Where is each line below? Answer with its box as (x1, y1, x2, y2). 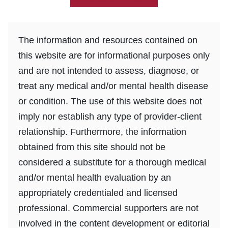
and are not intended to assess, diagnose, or (18, 65, 199, 76)
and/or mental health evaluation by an (18, 172, 171, 183)
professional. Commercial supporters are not (18, 203, 198, 213)
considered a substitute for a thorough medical (18, 157, 206, 167)
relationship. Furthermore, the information (18, 126, 186, 137)
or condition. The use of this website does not (18, 96, 202, 106)
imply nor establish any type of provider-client (18, 111, 202, 122)
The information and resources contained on (18, 35, 197, 45)
